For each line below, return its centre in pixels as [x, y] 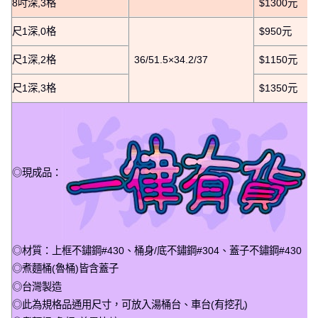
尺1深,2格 [34, 60]
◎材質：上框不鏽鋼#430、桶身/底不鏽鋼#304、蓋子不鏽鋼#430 [157, 251]
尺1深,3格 [34, 88]
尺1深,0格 [34, 31]
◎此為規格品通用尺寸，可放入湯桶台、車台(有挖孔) [130, 304]
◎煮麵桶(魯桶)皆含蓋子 [65, 269]
